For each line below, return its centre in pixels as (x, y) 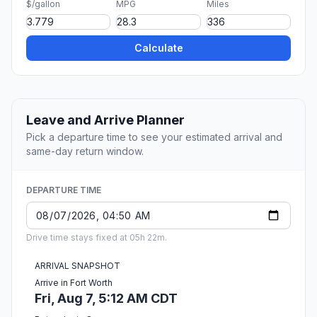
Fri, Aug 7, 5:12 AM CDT (106, 299)
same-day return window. (85, 151)
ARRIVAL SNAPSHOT (77, 266)
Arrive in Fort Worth (74, 283)
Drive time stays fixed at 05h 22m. (97, 238)
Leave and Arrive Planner (105, 120)
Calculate (158, 48)
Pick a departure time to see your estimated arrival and (154, 137)
